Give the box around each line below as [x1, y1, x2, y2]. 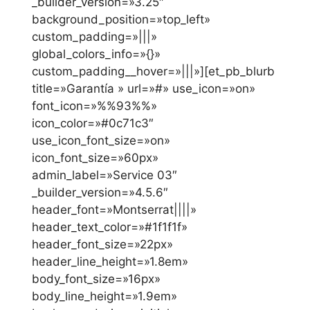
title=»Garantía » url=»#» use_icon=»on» [32, 82, 255, 96]
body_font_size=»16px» [32, 272, 161, 286]
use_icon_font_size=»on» [32, 134, 170, 148]
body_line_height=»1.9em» [32, 289, 177, 304]
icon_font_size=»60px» [32, 151, 158, 165]
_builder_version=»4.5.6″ [32, 185, 168, 200]
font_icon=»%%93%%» [32, 99, 157, 113]
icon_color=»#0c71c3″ [32, 116, 154, 131]
